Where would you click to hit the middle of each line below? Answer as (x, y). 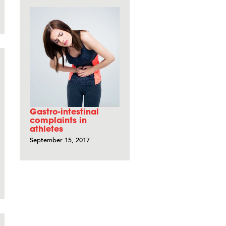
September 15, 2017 (60, 140)
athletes (46, 128)
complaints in (58, 120)
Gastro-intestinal (64, 111)
